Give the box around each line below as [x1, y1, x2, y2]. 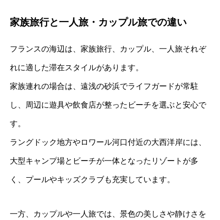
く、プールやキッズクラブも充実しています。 [10, 175, 175, 184]
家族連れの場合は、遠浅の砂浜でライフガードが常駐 [10, 82, 198, 90]
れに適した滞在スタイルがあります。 [10, 63, 143, 72]
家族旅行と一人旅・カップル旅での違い [10, 16, 187, 27]
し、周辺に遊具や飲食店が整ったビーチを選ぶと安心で [10, 100, 206, 109]
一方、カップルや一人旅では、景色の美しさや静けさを [10, 209, 206, 218]
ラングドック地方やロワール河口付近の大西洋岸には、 [10, 137, 206, 146]
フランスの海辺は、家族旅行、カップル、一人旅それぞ [10, 44, 206, 53]
